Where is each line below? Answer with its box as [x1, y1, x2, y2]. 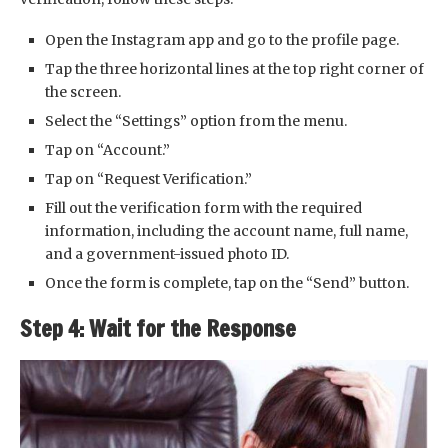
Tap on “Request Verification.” [45, 170, 252, 189]
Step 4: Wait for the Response [20, 313, 296, 345]
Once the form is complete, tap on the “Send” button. [45, 274, 409, 293]
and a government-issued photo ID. [45, 245, 289, 264]
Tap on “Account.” [45, 141, 170, 160]
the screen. [45, 83, 121, 102]
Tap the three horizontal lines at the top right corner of [45, 60, 424, 79]
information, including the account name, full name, [45, 222, 408, 241]
